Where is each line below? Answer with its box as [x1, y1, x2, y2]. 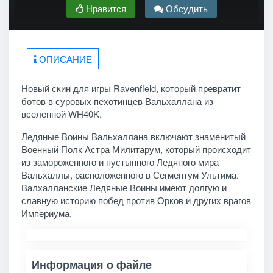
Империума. [21, 206, 72, 219]
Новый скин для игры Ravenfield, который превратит [21, 81, 241, 94]
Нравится [83, 1, 126, 15]
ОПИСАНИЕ [37, 52, 92, 65]
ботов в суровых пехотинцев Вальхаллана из [21, 94, 213, 107]
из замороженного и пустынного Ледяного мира [21, 155, 219, 168]
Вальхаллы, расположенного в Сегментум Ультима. [21, 168, 239, 181]
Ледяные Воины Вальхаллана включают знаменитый [21, 129, 246, 143]
